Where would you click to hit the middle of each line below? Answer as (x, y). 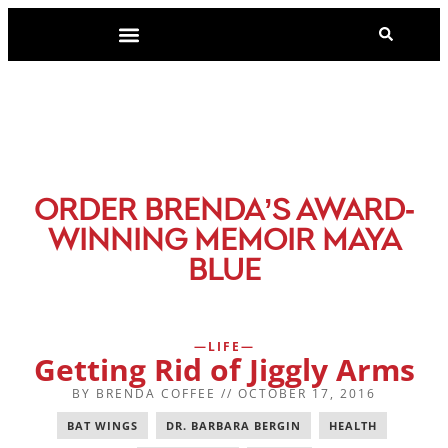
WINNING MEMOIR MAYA (224, 242)
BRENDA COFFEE (153, 393)
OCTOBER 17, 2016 (307, 393)
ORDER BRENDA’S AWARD (219, 212)
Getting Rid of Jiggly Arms (224, 369)
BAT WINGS (102, 425)
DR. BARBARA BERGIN (233, 425)
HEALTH (353, 425)
